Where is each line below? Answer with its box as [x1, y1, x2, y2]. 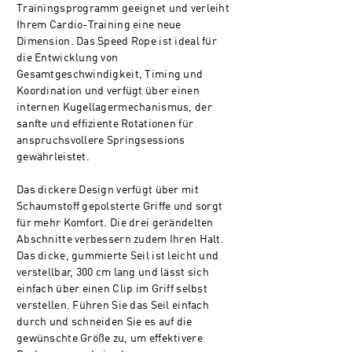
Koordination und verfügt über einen [16, 86, 200, 97]
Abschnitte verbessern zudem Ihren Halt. [16, 234, 224, 245]
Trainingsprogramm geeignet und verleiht [16, 3, 229, 14]
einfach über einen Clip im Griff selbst [16, 284, 207, 295]
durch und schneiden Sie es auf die [16, 317, 192, 328]
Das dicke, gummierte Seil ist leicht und [16, 251, 219, 262]
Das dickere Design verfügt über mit [16, 185, 199, 196]
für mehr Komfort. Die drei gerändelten [16, 218, 214, 229]
